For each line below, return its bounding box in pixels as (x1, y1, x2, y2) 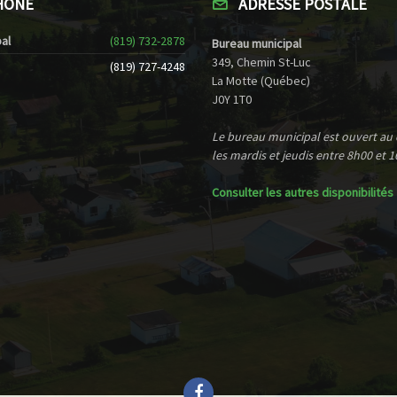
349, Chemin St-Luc (212, 54, 311, 71)
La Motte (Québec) (212, 73, 310, 90)
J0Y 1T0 (212, 91, 252, 108)
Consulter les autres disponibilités (212, 184, 393, 201)
